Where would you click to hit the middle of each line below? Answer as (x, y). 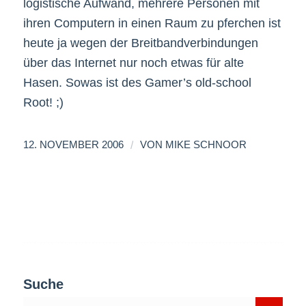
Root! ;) (43, 102)
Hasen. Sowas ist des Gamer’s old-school (137, 82)
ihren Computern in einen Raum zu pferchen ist (152, 23)
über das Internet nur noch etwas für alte (133, 62)
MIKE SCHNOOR (206, 144)
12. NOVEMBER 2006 (73, 144)
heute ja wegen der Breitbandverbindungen (140, 43)
